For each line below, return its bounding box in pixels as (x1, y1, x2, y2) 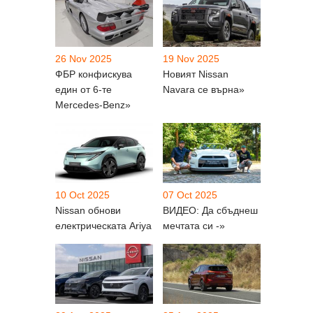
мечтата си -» (163, 219, 225, 231)
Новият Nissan (163, 68, 228, 80)
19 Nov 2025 (163, 52, 219, 64)
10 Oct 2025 (55, 189, 110, 201)
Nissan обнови (55, 204, 121, 216)
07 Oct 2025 (163, 189, 217, 201)
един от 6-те (55, 83, 112, 95)
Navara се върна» (163, 83, 245, 95)
